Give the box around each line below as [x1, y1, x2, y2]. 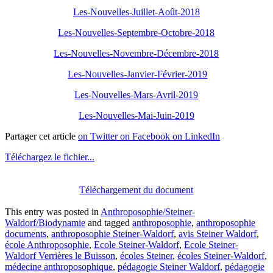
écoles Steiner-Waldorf [177, 250, 264, 261]
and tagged [85, 218, 132, 229]
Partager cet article [5, 131, 78, 142]
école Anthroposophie [5, 239, 89, 250]
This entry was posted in [5, 207, 101, 218]
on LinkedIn [172, 131, 220, 142]
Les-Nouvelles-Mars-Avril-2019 [74, 90, 199, 101]
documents [5, 229, 46, 239]
